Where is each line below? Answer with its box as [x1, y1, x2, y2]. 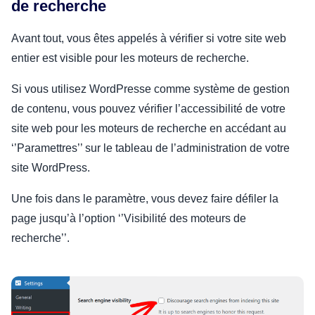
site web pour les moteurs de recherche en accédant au [11, 122, 286, 134]
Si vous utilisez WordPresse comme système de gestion [11, 82, 290, 95]
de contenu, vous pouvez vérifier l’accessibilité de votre [11, 102, 285, 115]
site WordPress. [11, 161, 93, 174]
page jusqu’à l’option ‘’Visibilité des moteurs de [11, 212, 246, 224]
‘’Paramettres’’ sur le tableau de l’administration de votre [11, 141, 290, 154]
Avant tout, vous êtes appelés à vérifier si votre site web [11, 32, 286, 44]
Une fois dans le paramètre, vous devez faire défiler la [11, 192, 278, 205]
